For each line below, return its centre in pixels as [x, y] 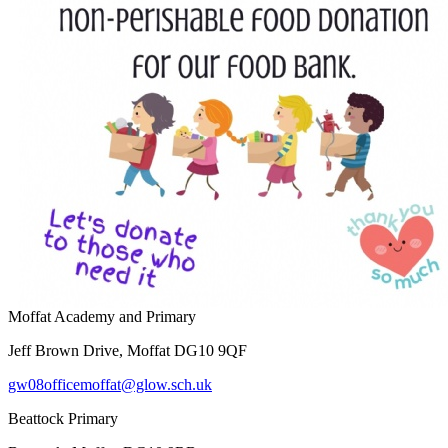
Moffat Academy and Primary [102, 317]
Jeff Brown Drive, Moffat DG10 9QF [127, 351]
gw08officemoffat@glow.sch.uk [110, 385]
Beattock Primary [63, 419]
